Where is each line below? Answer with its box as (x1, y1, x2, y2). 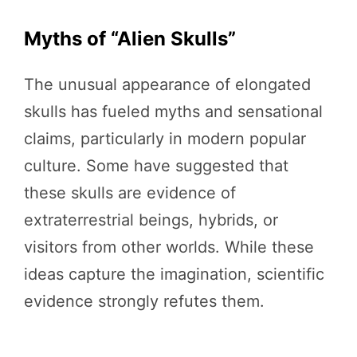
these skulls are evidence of (24, 182, 236, 202)
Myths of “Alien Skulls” (24, 26, 236, 50)
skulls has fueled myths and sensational (24, 101, 323, 121)
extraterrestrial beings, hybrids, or (24, 210, 278, 229)
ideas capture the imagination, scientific (24, 264, 324, 284)
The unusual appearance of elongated (24, 74, 311, 94)
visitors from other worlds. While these (24, 237, 314, 257)
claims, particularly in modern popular (24, 128, 306, 148)
